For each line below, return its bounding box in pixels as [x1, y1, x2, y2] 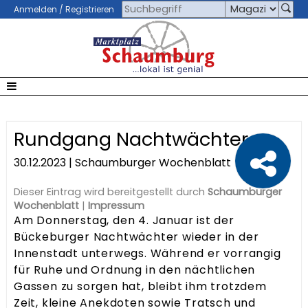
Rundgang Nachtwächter [14, 126, 248, 153]
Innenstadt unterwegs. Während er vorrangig [14, 245, 281, 262]
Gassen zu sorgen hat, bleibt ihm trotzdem [14, 278, 267, 295]
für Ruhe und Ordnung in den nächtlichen [14, 262, 256, 278]
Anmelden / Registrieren [14, 3, 114, 15]
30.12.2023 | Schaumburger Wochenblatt [14, 155, 231, 171]
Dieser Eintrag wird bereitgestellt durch [14, 185, 208, 199]
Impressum [88, 199, 144, 213]
